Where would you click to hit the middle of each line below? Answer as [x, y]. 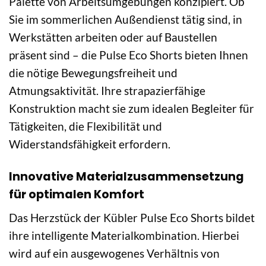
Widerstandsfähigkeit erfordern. [90, 144]
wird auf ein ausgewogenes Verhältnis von [114, 254]
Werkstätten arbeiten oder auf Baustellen [113, 37]
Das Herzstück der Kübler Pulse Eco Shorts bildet [132, 218]
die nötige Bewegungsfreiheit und [93, 72]
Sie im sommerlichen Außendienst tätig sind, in [126, 19]
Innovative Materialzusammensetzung [126, 176]
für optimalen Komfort [77, 194]
